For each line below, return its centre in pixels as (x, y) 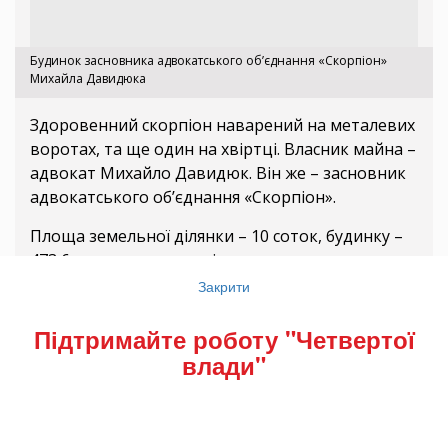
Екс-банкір (110, 308)
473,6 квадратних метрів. (129, 259)
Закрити (224, 286)
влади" (224, 365)
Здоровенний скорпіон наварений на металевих (222, 124)
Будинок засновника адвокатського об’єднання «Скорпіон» (208, 60)
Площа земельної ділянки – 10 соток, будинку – (216, 235)
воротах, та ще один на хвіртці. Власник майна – (223, 148)
